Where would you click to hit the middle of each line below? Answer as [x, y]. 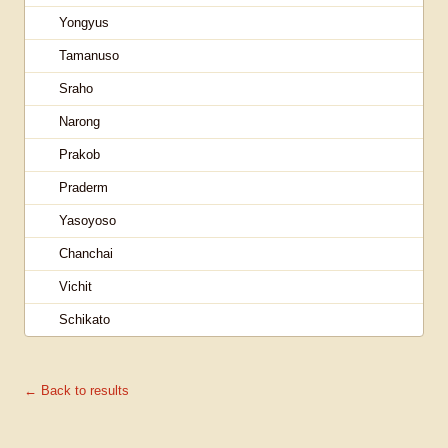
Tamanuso [89, 55]
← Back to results [76, 390]
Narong [79, 121]
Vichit [75, 286]
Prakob [79, 154]
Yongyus [84, 22]
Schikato [84, 319]
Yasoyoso [87, 220]
